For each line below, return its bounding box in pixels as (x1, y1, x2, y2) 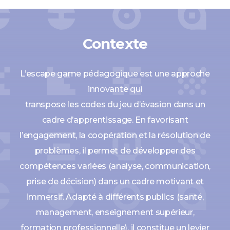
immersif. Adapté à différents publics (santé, (26, 192, 204, 202)
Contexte (82, 35, 148, 53)
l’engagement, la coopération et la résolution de (20, 130, 210, 141)
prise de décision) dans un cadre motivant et (26, 177, 204, 187)
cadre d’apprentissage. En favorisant (42, 115, 188, 125)
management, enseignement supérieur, (35, 207, 195, 218)
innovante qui (88, 84, 142, 94)
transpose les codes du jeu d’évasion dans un (25, 100, 205, 110)
